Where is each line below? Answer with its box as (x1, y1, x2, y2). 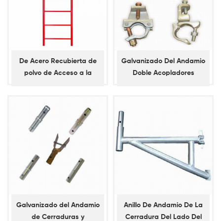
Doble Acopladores (132, 70, 194, 77)
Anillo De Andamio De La (124, 202, 203, 209)
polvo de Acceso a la (24, 70, 92, 77)
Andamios (41, 93, 74, 101)
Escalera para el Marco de (15, 81, 101, 89)
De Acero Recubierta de (19, 58, 97, 65)
